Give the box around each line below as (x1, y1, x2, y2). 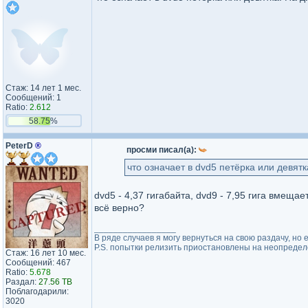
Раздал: (5, 277, 38, 287)
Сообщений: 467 (5, 258, 71, 267)
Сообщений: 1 (5, 93, 61, 102)
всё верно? (94, 202, 144, 213)
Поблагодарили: (5, 287, 69, 296)
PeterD (5, 141, 35, 151)
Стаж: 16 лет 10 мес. (5, 248, 86, 258)
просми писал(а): (126, 145, 199, 155)
